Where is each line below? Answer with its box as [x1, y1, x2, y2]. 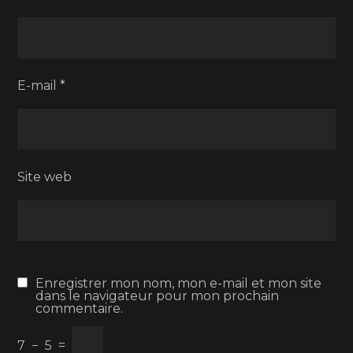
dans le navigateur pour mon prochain [35, 288, 280, 303]
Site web [17, 169, 72, 184]
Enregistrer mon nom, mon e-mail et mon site [35, 276, 322, 291]
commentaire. [35, 301, 124, 316]
